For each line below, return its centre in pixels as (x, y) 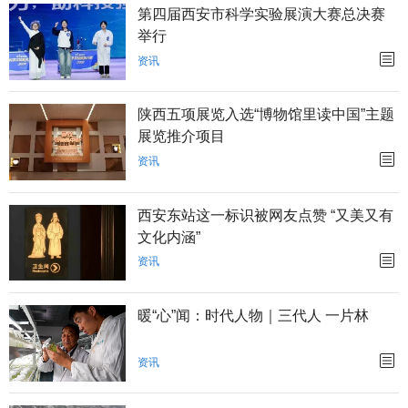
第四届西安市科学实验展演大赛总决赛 (262, 14)
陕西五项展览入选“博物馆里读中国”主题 (266, 115)
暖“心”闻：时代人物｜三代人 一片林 (254, 315)
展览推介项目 (182, 137)
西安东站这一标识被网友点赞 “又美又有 (266, 215)
